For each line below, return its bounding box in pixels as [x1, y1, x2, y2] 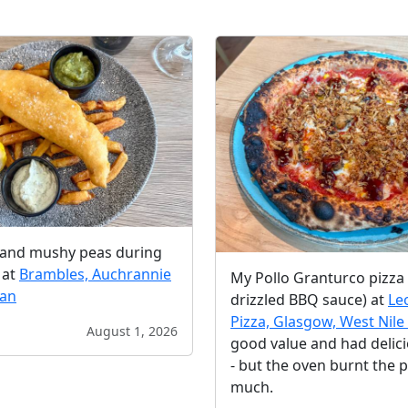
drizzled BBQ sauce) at [230, 289, 388, 310]
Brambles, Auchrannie [19, 264, 171, 285]
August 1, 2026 [87, 322, 178, 341]
